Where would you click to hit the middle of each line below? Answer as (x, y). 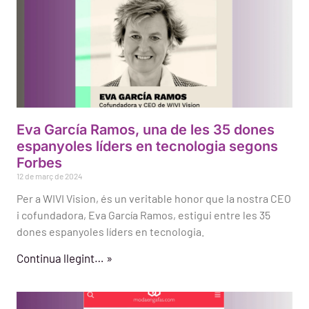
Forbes (39, 163)
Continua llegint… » (64, 258)
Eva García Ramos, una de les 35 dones (146, 130)
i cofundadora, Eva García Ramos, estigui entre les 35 (143, 215)
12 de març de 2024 (50, 176)
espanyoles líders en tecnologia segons (147, 147)
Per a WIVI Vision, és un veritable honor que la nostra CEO (154, 199)
